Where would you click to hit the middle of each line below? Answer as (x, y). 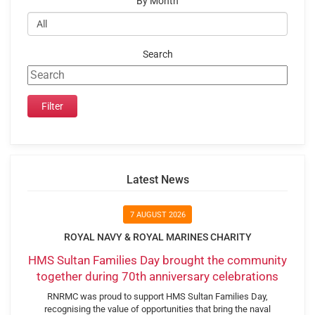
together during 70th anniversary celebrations (157, 277)
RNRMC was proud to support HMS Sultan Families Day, (157, 296)
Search (157, 54)
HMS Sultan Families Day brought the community (157, 261)
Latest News (157, 179)
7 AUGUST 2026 (157, 214)
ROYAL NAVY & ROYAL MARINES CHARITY (157, 237)
